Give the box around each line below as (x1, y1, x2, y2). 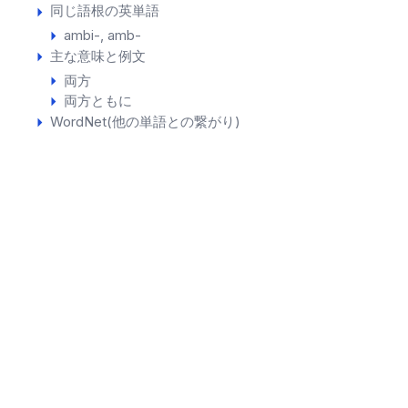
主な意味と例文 (49, 46, 146, 65)
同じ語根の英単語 (49, 2, 159, 20)
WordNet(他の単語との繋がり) (49, 112, 240, 130)
